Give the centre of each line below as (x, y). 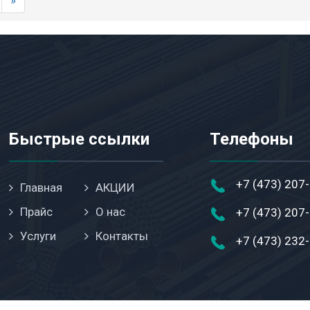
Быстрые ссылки (80, 139)
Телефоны (251, 139)
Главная (42, 188)
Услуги (38, 236)
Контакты (122, 236)
